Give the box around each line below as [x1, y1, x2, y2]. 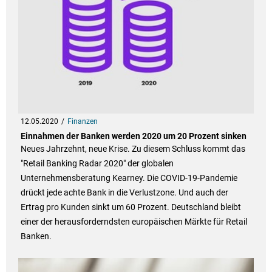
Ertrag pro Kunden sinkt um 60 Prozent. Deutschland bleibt [20, 202, 241, 212]
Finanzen [67, 117, 98, 126]
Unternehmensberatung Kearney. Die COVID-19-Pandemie [20, 173, 237, 183]
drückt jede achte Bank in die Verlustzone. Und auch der [20, 188, 228, 198]
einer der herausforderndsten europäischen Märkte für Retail [20, 217, 247, 227]
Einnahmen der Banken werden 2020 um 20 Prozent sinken [20, 131, 246, 141]
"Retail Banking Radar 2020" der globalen [20, 158, 174, 169]
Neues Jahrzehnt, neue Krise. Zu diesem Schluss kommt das [20, 144, 245, 154]
